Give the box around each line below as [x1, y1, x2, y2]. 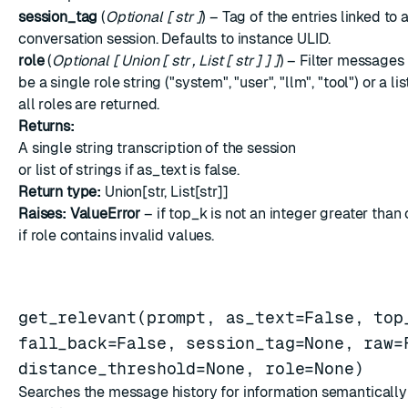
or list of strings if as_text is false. [18, 161, 240, 178]
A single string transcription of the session [18, 139, 296, 157]
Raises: [18, 205, 66, 222]
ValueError [69, 205, 141, 222]
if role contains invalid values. [18, 227, 214, 244]
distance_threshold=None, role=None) [18, 359, 364, 378]
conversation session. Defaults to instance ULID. [18, 30, 331, 47]
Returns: [18, 117, 75, 135]
